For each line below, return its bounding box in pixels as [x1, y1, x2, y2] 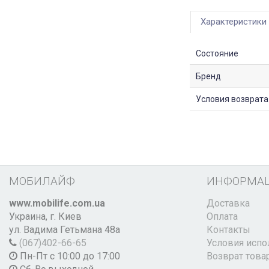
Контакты [206, 224, 250, 236]
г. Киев [50, 211, 82, 223]
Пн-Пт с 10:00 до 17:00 [17, 250, 120, 262]
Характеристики [200, 16, 267, 28]
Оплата [206, 211, 238, 223]
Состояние [195, 49, 238, 59]
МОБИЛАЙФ [9, 174, 75, 189]
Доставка [206, 198, 250, 210]
